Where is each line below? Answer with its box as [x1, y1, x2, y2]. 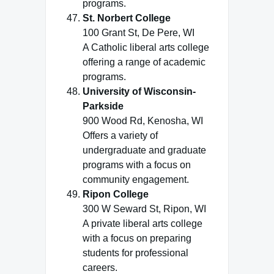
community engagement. [83, 174, 189, 185]
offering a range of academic [83, 57, 206, 67]
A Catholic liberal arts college [83, 42, 209, 53]
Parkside [83, 101, 124, 111]
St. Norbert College [83, 13, 171, 23]
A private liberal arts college [83, 218, 202, 229]
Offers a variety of [83, 130, 158, 141]
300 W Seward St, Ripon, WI [83, 204, 206, 214]
